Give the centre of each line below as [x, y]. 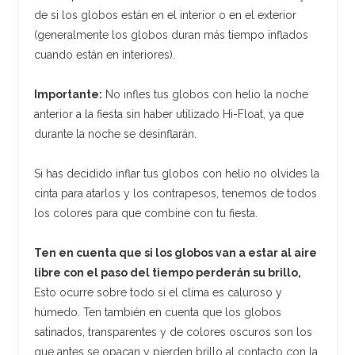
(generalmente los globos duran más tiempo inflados [172, 34]
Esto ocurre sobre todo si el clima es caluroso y [158, 292]
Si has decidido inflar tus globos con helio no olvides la [177, 173]
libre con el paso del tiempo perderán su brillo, [168, 272]
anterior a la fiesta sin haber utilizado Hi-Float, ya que [169, 114]
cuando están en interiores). [105, 54]
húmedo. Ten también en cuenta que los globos [158, 312]
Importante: [69, 94]
